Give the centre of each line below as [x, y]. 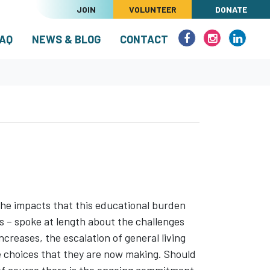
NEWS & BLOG [66, 39]
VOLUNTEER [152, 9]
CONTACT [144, 39]
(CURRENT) [128, 38]
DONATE [231, 9]
